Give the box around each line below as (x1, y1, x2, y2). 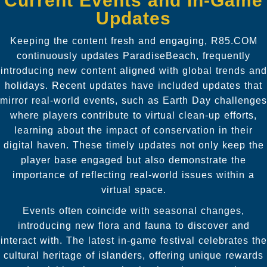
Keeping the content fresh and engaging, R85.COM (10, 35, 257, 46)
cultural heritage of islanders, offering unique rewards (4, 250, 263, 260)
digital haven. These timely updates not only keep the (3, 139, 264, 150)
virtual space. (101, 184, 166, 195)
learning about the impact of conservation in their (14, 125, 253, 135)
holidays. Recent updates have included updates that (5, 80, 262, 91)
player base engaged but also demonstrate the (21, 154, 246, 165)
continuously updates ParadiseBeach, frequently (17, 50, 250, 61)
